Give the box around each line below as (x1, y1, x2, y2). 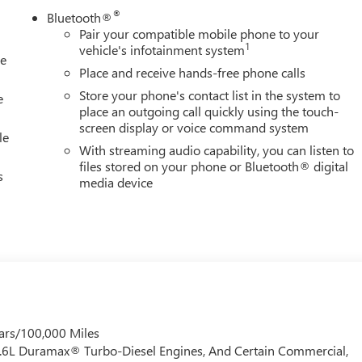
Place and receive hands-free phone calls (79, 63, 306, 81)
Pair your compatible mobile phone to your (79, 24, 320, 42)
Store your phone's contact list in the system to (79, 86, 341, 103)
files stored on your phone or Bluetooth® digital (79, 157, 349, 175)
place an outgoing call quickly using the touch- (79, 102, 339, 120)
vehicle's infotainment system (79, 40, 246, 58)
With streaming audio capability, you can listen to (79, 141, 355, 158)
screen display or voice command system (79, 118, 309, 136)
